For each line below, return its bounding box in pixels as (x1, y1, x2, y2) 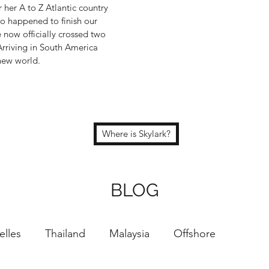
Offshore (174, 226, 216, 240)
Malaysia (109, 226, 150, 240)
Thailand (45, 226, 85, 240)
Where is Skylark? (102, 128, 171, 139)
